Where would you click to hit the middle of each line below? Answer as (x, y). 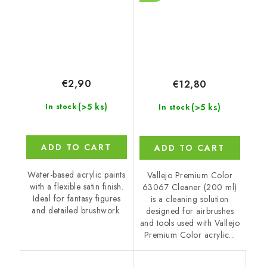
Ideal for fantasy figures (76, 199)
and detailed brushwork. (77, 211)
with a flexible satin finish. (76, 187)
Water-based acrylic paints (77, 175)
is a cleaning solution (190, 199)
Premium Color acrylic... (190, 235)
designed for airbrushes (190, 211)
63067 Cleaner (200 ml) (190, 187)
